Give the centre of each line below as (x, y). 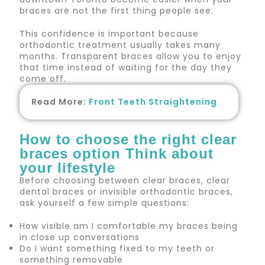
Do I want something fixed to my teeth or (117, 248)
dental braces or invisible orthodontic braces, (127, 191)
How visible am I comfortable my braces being (129, 226)
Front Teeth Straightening (153, 101)
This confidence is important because (109, 33)
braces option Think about (117, 153)
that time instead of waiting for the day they (126, 67)
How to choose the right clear (128, 139)
